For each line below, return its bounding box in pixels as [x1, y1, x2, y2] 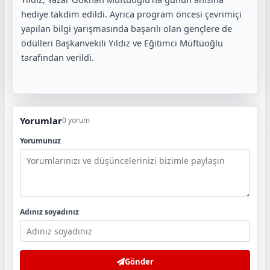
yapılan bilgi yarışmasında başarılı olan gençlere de [21, 22, 232, 34]
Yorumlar [20, 115, 62, 127]
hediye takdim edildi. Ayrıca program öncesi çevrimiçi [21, 8, 242, 20]
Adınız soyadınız [20, 207, 79, 217]
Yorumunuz [20, 136, 61, 146]
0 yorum [62, 115, 90, 125]
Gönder [124, 256, 154, 267]
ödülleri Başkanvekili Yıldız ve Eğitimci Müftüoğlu [21, 37, 223, 49]
